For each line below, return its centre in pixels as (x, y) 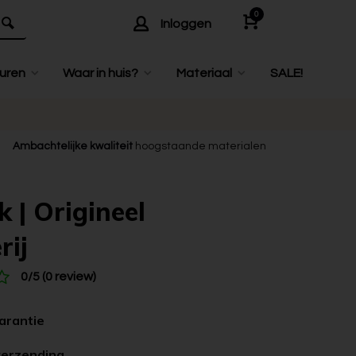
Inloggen (186, 24)
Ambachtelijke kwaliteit (73, 146)
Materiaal (205, 73)
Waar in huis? (101, 73)
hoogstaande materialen (200, 146)
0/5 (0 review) (58, 277)
